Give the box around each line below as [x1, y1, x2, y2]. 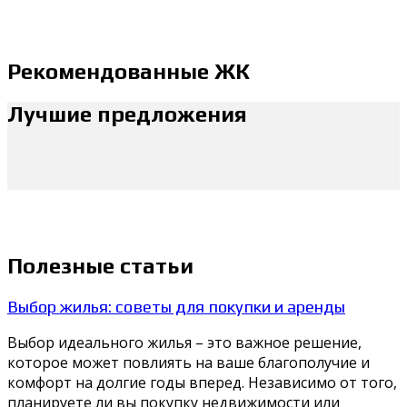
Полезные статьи [7, 253, 194, 278]
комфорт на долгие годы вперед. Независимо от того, [7, 372, 397, 393]
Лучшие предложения [7, 101, 247, 126]
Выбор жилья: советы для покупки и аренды [7, 295, 345, 316]
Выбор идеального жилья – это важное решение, [7, 333, 362, 353]
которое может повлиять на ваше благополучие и [7, 352, 370, 373]
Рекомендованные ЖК [7, 58, 250, 84]
